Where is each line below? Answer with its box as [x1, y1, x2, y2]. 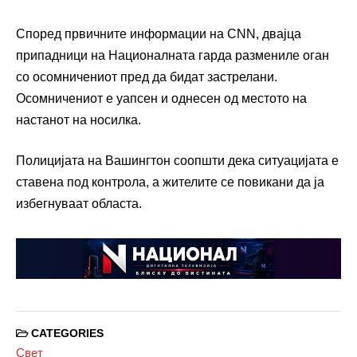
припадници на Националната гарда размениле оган [16, 49, 329, 63]
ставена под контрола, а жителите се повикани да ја [16, 175, 324, 190]
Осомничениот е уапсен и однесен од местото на [16, 92, 307, 106]
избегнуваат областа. [16, 197, 142, 211]
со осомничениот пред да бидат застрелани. [16, 70, 277, 84]
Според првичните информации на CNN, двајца [16, 27, 301, 41]
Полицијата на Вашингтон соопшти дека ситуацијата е [16, 154, 339, 168]
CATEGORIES [28, 328, 104, 340]
